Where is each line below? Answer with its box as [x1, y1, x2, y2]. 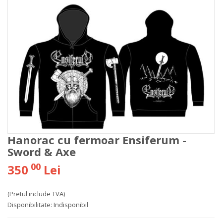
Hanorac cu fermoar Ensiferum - [7, 132, 186, 148]
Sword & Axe [7, 144, 76, 160]
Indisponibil [54, 200, 88, 210]
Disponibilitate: [7, 200, 52, 210]
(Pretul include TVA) [7, 189, 65, 199]
